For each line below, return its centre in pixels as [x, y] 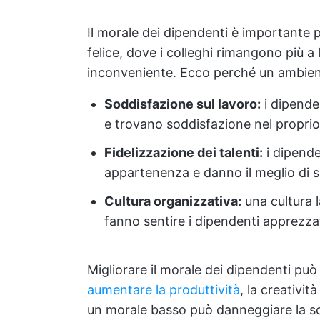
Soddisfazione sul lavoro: [182, 104]
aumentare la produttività [164, 290]
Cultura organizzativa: [173, 201]
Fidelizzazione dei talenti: [184, 152]
